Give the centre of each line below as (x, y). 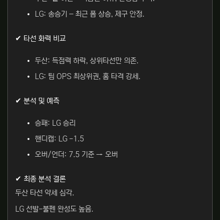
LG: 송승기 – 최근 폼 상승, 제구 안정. (90, 14)
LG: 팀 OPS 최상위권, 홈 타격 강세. (88, 77)
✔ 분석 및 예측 (37, 101)
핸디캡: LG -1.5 (59, 139)
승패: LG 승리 (55, 124)
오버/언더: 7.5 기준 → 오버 (76, 155)
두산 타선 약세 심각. (45, 193)
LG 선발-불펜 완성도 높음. (54, 209)
